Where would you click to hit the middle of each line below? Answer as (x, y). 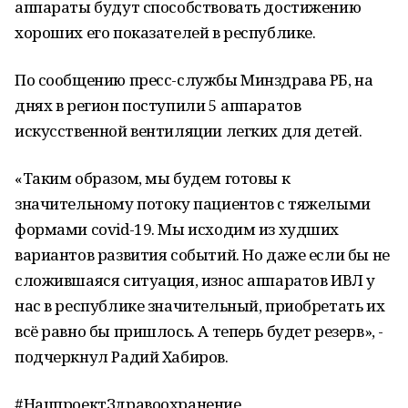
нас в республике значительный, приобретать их (200, 306)
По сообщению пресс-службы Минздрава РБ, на (194, 80)
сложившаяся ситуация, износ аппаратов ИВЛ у (195, 280)
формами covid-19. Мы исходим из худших (177, 229)
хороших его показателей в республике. (165, 32)
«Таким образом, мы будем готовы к (153, 178)
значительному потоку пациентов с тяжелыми (193, 204)
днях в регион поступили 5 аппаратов (158, 105)
